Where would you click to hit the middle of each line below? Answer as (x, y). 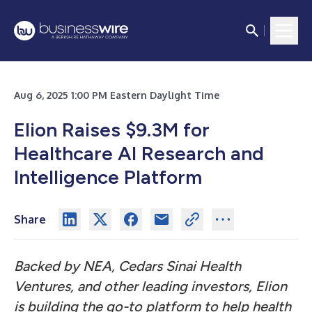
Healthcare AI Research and (139, 153)
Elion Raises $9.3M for (112, 130)
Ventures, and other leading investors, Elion (150, 286)
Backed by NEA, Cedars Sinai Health (127, 266)
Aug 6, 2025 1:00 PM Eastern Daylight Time (117, 95)
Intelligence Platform (108, 177)
